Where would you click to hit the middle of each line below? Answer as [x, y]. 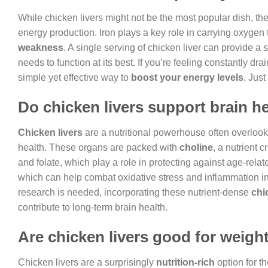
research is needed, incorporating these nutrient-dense [135, 192]
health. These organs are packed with [99, 147]
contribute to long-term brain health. [93, 207]
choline [196, 147]
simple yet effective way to [74, 78]
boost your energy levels [187, 78]
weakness [41, 48]
